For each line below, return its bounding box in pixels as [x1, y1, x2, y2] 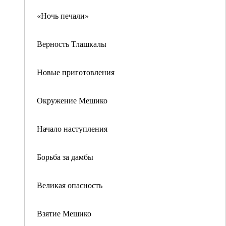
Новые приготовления [37, 67, 115, 77]
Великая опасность [37, 180, 102, 190]
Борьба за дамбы [37, 151, 93, 162]
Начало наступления [37, 123, 107, 134]
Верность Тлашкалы [37, 38, 106, 49]
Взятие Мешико [37, 208, 91, 218]
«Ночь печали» [37, 10, 89, 21]
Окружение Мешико [37, 95, 107, 105]
